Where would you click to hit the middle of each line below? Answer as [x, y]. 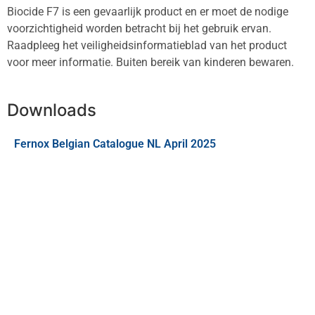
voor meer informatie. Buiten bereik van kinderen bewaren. [150, 62]
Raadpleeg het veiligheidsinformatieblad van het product [147, 45]
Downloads [52, 110]
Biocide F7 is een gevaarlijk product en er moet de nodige [148, 11]
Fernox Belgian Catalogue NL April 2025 [115, 144]
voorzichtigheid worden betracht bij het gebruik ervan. [139, 28]
